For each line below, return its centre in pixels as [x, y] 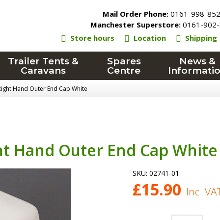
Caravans [43, 70]
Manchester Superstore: [136, 25]
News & [197, 61]
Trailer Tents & [43, 61]
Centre [124, 70]
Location [150, 38]
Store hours [93, 38]
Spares [124, 61]
